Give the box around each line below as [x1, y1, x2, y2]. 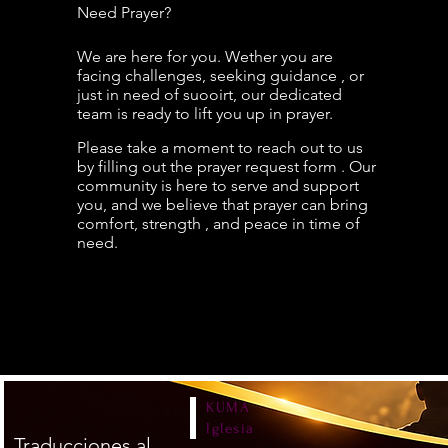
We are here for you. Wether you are [76, 46, 333, 66]
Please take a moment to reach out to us [76, 137, 363, 157]
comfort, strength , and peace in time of [76, 213, 360, 233]
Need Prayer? [76, 2, 171, 22]
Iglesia [206, 419, 255, 437]
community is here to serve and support [76, 175, 359, 195]
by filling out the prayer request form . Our [76, 156, 376, 176]
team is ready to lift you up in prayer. [76, 103, 333, 123]
